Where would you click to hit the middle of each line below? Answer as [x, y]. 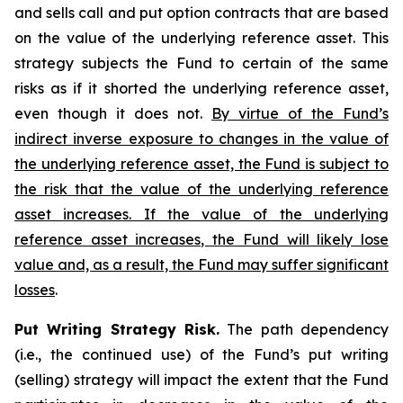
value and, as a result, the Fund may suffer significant [201, 264]
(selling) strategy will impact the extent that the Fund [201, 380]
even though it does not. [113, 113]
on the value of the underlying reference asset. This [201, 38]
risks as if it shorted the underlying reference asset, [201, 88]
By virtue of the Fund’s [300, 113]
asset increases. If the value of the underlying [201, 214]
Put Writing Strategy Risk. [117, 329]
